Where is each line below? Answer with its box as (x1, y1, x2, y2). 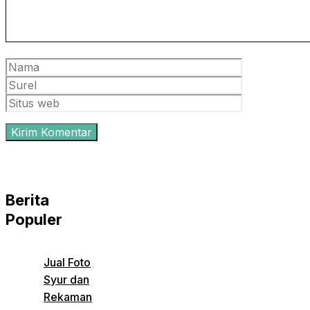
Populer (6, 210, 62, 229)
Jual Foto (44, 255, 91, 270)
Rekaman (44, 290, 92, 304)
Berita (6, 191, 49, 210)
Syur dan (44, 273, 89, 287)
